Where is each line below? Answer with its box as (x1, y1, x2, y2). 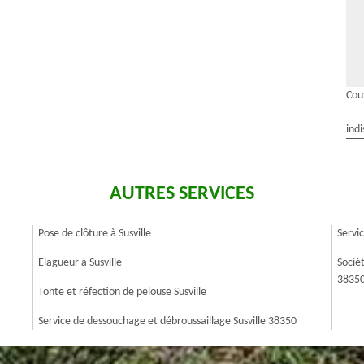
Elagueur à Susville (38, 257, 122, 269)
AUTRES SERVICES (110, 184, 254, 204)
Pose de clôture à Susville (38, 227, 151, 240)
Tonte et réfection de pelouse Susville (38, 286, 206, 298)
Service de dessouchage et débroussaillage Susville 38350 (38, 315, 297, 327)
